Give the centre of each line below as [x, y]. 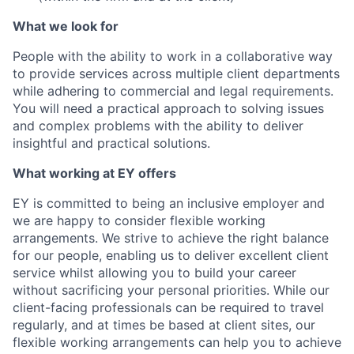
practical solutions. [154, 143]
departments [301, 73]
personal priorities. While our [244, 290]
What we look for [66, 26]
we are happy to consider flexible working [139, 220]
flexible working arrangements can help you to [152, 342]
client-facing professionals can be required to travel [168, 307]
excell [256, 255]
